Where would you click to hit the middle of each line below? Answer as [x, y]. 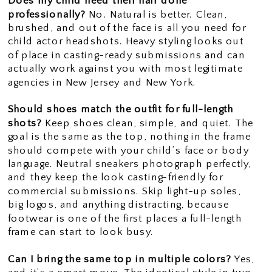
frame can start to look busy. [80, 232]
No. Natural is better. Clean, [156, 14]
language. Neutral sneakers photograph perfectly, [130, 164]
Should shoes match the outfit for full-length [121, 109]
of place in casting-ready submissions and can [126, 55]
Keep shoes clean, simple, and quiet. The [148, 123]
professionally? [47, 14]
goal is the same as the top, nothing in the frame [129, 136]
